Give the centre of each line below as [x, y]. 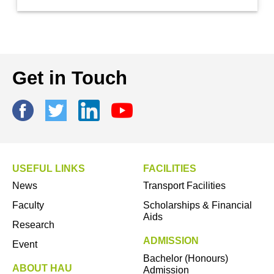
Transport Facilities [184, 186]
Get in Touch [70, 78]
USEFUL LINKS [49, 168]
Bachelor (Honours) [186, 258]
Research [33, 224]
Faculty [28, 206]
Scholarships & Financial [198, 206]
